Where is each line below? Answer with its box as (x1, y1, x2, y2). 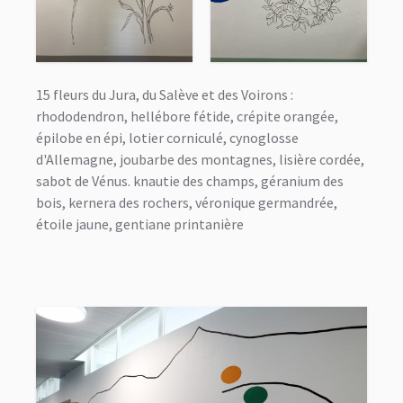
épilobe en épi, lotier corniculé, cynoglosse (36, 128, 299, 147)
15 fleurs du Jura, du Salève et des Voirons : (36, 85, 293, 103)
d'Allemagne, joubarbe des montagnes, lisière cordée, (36, 149, 364, 168)
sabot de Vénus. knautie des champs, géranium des (36, 171, 344, 190)
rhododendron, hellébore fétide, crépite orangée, (36, 106, 338, 125)
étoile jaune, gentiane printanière (36, 214, 244, 233)
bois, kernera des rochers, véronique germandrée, (36, 193, 337, 211)
